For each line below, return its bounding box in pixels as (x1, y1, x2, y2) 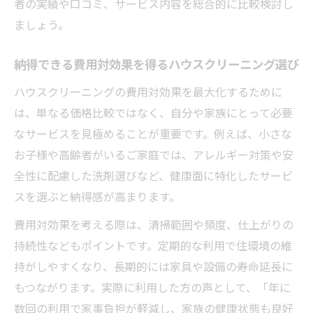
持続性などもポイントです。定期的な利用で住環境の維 (14, 237, 292, 254)
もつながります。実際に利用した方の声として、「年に (14, 279, 291, 296)
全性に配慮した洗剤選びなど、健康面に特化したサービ (14, 167, 293, 184)
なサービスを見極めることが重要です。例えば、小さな (14, 125, 292, 142)
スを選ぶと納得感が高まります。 (14, 188, 180, 205)
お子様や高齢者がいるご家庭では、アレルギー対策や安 (14, 146, 293, 163)
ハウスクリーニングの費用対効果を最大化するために (14, 83, 282, 100)
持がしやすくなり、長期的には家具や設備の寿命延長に (14, 258, 293, 275)
